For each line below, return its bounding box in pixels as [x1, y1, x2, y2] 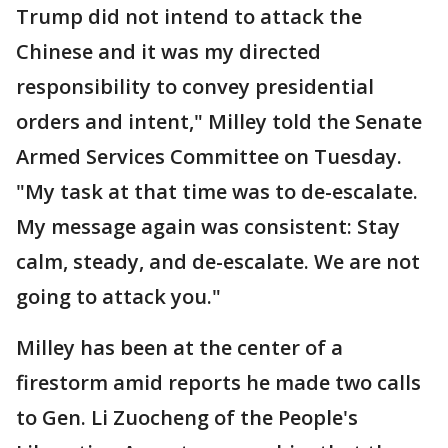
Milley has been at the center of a [16, 334, 343, 362]
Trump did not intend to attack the [16, 3, 362, 31]
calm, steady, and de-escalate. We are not [16, 248, 420, 276]
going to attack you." [16, 283, 221, 311]
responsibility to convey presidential [16, 73, 374, 101]
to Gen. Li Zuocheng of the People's [16, 404, 358, 432]
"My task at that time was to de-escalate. [16, 178, 418, 206]
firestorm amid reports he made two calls [16, 369, 421, 397]
